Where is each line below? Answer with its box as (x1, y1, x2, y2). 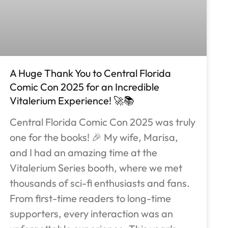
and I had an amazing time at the (10, 146, 158, 159)
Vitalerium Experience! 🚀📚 (10, 94, 135, 107)
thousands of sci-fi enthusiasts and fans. (10, 176, 190, 189)
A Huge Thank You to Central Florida (10, 66, 172, 79)
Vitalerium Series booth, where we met (10, 161, 183, 174)
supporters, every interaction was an (10, 207, 174, 220)
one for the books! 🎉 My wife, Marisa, (10, 130, 179, 144)
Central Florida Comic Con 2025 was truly (10, 115, 196, 128)
